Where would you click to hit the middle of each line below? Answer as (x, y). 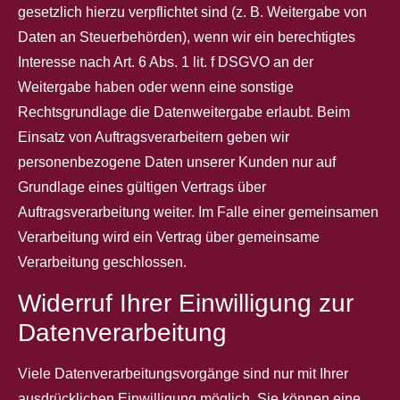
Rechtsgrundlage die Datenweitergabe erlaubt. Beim (184, 112)
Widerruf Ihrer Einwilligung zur (186, 303)
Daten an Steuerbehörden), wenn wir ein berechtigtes (187, 37)
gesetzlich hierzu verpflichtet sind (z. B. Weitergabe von (192, 12)
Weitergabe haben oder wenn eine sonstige (156, 87)
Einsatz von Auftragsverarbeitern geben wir (154, 137)
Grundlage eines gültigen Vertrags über (142, 187)
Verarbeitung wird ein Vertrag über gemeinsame (169, 237)
